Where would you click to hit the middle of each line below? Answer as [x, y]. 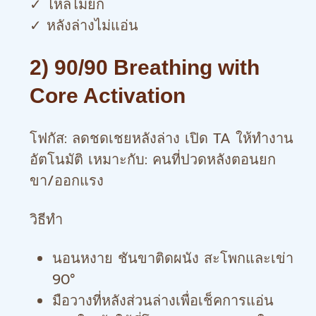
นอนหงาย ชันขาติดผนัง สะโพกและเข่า [173, 258]
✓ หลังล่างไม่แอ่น [84, 25]
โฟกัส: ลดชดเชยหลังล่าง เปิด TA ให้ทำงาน [162, 138]
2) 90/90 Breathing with [145, 67]
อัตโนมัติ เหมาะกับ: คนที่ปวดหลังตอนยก [153, 159]
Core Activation [108, 96]
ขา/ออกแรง [67, 181]
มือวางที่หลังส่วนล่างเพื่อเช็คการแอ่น [163, 300]
